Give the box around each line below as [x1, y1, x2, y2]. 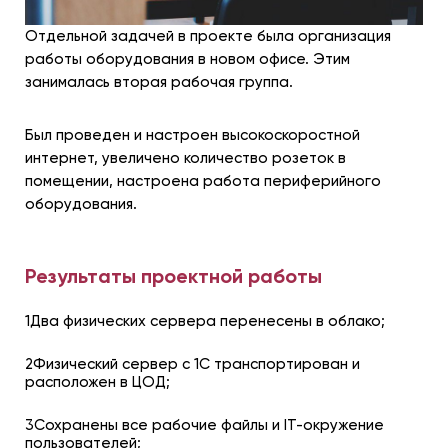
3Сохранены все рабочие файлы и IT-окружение [25, 415, 384, 434]
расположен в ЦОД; [25, 372, 170, 391]
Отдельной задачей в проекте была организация [25, 26, 391, 45]
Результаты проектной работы [25, 263, 322, 288]
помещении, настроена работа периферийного [25, 171, 381, 190]
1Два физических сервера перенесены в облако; [25, 311, 385, 330]
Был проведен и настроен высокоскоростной [25, 125, 360, 144]
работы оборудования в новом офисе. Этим [25, 49, 350, 68]
